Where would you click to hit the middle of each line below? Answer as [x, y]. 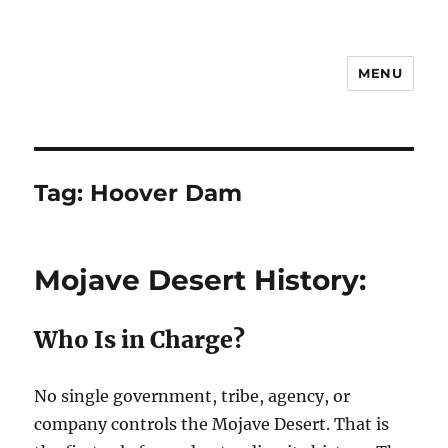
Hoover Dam [166, 193]
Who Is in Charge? [140, 339]
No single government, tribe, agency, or [192, 396]
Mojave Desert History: [200, 280]
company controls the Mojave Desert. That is [212, 424]
